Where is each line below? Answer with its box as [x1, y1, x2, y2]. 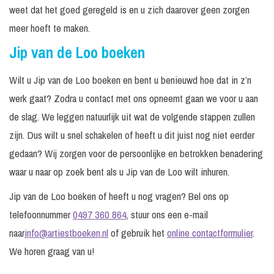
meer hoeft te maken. [9, 21, 90, 35]
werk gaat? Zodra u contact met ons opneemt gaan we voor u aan [9, 91, 258, 106]
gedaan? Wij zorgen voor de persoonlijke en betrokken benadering [9, 146, 263, 161]
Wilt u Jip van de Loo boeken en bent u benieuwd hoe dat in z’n [9, 73, 251, 87]
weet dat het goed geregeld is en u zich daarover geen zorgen [9, 2, 250, 17]
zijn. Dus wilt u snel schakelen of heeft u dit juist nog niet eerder [9, 128, 254, 143]
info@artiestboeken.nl [24, 226, 108, 240]
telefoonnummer [9, 207, 73, 222]
